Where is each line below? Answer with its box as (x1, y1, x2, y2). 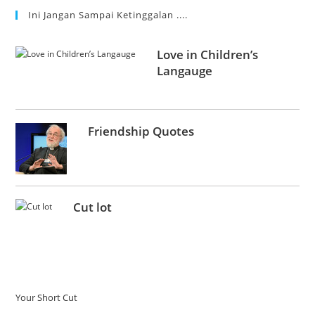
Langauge (156, 63, 212, 79)
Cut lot (72, 199, 112, 216)
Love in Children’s (156, 46, 258, 63)
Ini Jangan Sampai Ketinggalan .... (28, 8, 188, 21)
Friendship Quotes (87, 122, 194, 139)
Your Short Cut (15, 291, 78, 304)
